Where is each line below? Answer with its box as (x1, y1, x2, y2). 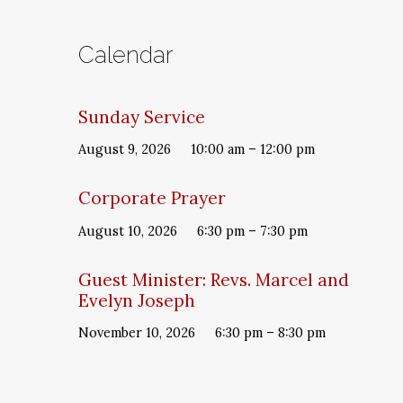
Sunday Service (78, 105, 205, 128)
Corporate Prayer (78, 187, 226, 210)
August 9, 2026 (78, 141, 171, 158)
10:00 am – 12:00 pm (191, 141, 315, 158)
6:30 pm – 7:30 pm (197, 222, 308, 239)
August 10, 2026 (78, 222, 177, 239)
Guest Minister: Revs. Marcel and (78, 268, 349, 291)
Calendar (78, 40, 173, 68)
